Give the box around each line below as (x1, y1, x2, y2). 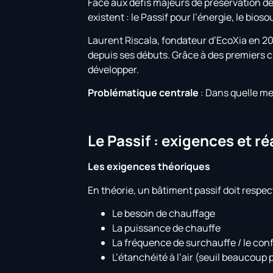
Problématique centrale (88, 86, 199, 100)
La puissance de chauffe (112, 221, 221, 235)
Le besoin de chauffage (112, 206, 216, 220)
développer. (88, 62, 140, 76)
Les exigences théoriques (88, 160, 211, 174)
